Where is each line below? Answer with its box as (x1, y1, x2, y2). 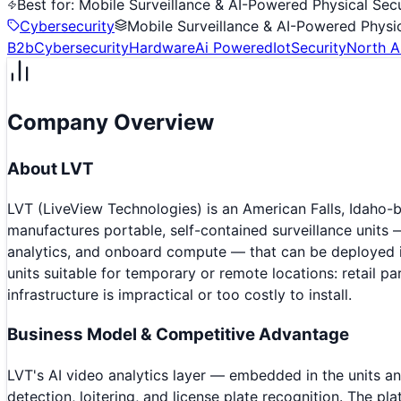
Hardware (129, 38, 195, 56)
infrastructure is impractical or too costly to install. (7, 286, 352, 304)
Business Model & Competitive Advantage (7, 324, 349, 346)
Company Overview (7, 108, 214, 135)
